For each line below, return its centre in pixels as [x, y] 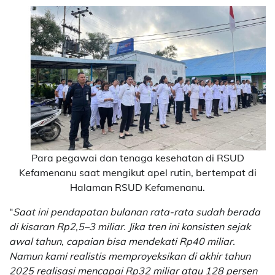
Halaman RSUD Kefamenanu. [137, 187]
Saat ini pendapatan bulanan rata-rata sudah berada [137, 211]
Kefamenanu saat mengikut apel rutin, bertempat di [137, 172]
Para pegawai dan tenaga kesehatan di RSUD [137, 157]
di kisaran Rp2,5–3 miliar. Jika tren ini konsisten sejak [130, 226]
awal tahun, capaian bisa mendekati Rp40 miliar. [122, 241]
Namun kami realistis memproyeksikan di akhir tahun [130, 256]
